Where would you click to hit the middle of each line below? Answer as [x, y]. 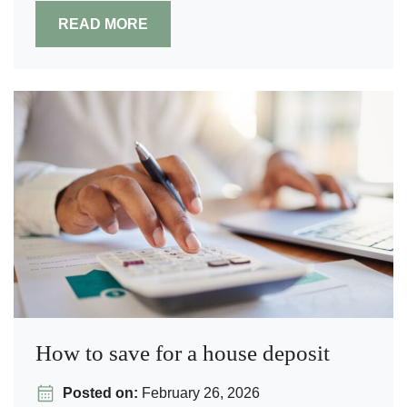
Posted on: [100, 393]
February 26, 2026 [199, 393]
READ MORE [103, 24]
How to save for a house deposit [183, 353]
